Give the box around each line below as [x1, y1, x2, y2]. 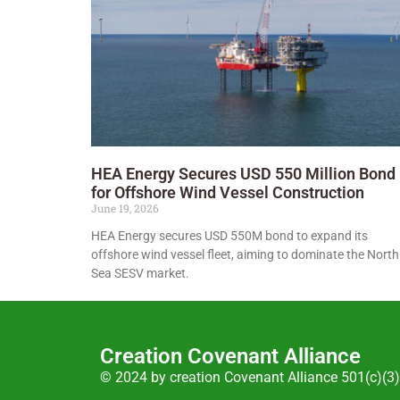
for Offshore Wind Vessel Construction [91, 183, 364, 203]
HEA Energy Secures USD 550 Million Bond [91, 164, 396, 184]
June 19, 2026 [91, 201, 159, 216]
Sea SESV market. [91, 266, 189, 281]
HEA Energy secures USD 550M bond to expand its [91, 229, 368, 244]
